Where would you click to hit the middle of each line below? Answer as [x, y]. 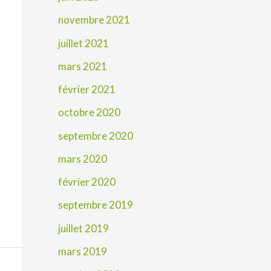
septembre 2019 [96, 205]
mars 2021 [83, 66]
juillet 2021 [83, 43]
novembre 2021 [94, 20]
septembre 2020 [96, 135]
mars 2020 [83, 158]
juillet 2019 [83, 228]
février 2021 [87, 90]
